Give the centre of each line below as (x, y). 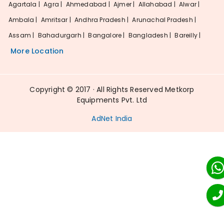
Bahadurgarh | (62, 35)
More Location (37, 51)
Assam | (22, 35)
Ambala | (24, 19)
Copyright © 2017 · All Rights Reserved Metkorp (112, 89)
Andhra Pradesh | (102, 19)
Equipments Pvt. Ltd (112, 100)
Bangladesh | (150, 35)
